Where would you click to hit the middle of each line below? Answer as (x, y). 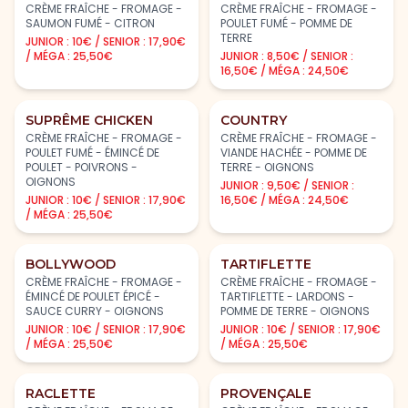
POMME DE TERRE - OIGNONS (295, 311)
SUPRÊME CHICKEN (89, 120)
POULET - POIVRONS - (82, 167)
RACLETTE (61, 393)
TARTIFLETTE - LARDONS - (287, 296)
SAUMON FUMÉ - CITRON (90, 23)
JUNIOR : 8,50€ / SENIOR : (287, 56)
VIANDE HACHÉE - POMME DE (294, 152)
